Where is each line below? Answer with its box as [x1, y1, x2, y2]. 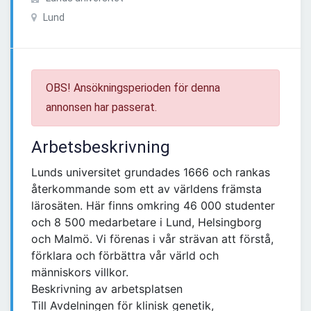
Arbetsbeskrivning [31, 137, 170, 158]
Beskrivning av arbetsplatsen [31, 282, 183, 296]
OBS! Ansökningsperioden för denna [46, 81, 220, 95]
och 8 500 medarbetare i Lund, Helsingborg [31, 215, 262, 230]
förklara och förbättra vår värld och [31, 249, 219, 263]
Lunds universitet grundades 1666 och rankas [31, 165, 270, 180]
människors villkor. [31, 265, 128, 280]
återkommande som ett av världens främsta [31, 182, 262, 196]
